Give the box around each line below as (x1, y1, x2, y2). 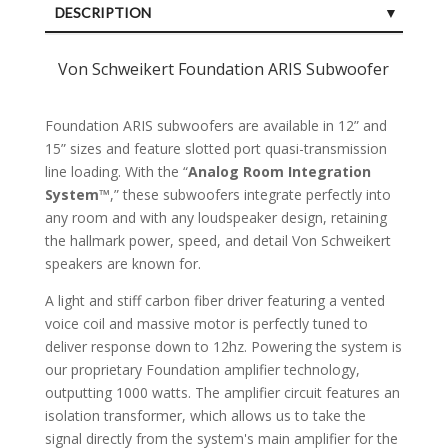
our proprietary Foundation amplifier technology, (44, 360, 360, 380)
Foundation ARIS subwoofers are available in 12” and (44, 116, 387, 136)
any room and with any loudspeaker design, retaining (44, 208, 387, 228)
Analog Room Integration (187, 162, 371, 182)
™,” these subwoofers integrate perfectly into (98, 185, 391, 205)
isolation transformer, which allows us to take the (44, 406, 366, 426)
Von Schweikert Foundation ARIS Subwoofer (58, 58, 390, 81)
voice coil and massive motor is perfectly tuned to (44, 314, 368, 334)
